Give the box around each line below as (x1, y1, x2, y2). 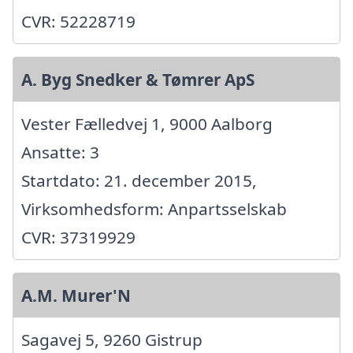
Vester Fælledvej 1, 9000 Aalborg (21, 113, 273, 136)
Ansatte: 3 (21, 141, 99, 164)
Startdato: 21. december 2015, (21, 169, 257, 192)
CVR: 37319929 (21, 226, 136, 249)
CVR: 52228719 (21, 10, 136, 33)
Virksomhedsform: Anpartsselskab (21, 198, 287, 221)
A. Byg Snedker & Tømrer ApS (21, 69, 255, 91)
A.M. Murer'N (21, 284, 131, 307)
